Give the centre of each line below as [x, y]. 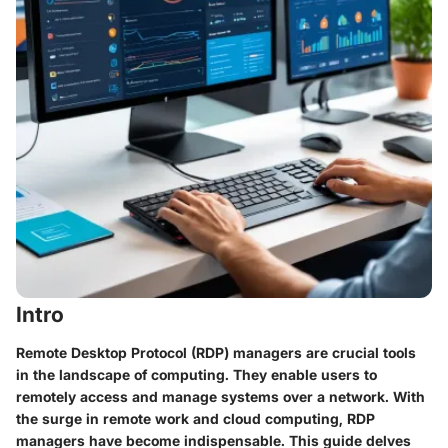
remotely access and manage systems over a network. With [220, 396]
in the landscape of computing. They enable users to [196, 374]
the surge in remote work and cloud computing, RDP [195, 418]
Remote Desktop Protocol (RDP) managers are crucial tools [216, 352]
